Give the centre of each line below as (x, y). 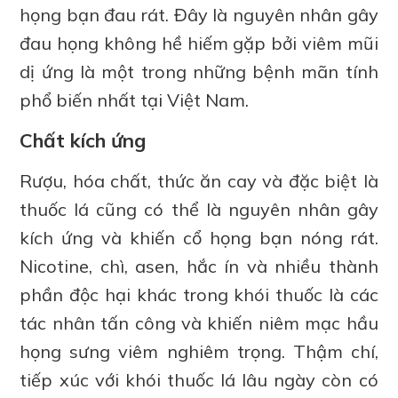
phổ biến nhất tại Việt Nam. (135, 100)
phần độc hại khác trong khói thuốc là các (199, 295)
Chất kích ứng (83, 141)
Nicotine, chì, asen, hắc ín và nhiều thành (199, 267)
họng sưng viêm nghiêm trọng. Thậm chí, (199, 352)
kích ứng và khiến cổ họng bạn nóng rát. (199, 238)
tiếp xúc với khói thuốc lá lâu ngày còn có (199, 380)
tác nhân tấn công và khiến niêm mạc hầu (199, 323)
